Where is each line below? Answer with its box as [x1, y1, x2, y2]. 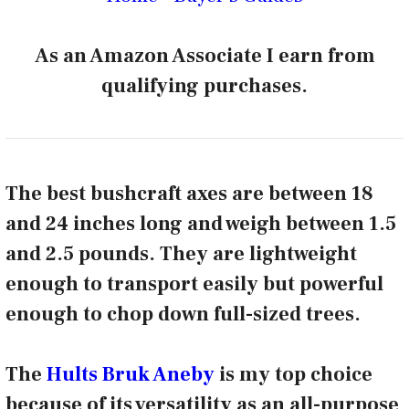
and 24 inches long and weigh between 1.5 [5, 211, 396, 237]
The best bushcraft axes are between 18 [5, 181, 373, 207]
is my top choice [215, 362, 372, 388]
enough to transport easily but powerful [5, 271, 383, 298]
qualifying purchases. [101, 73, 308, 100]
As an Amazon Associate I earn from [34, 43, 375, 69]
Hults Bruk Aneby [47, 362, 215, 388]
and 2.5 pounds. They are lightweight [5, 241, 357, 267]
